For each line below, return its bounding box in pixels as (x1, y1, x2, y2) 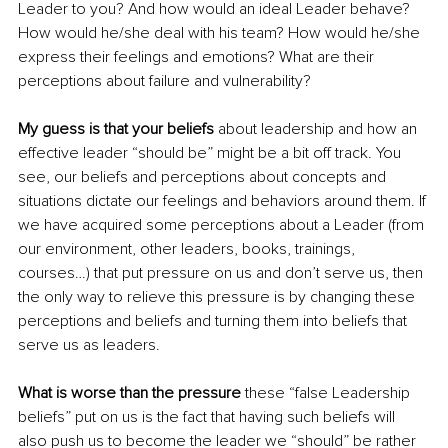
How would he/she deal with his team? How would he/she (18, 22, 424, 43)
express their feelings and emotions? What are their (18, 46, 378, 67)
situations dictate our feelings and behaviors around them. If (18, 190, 430, 211)
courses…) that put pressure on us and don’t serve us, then (18, 262, 427, 283)
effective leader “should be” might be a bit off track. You (18, 142, 405, 163)
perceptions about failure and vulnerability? (18, 70, 311, 91)
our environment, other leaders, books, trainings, (18, 238, 359, 259)
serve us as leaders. (18, 334, 160, 355)
